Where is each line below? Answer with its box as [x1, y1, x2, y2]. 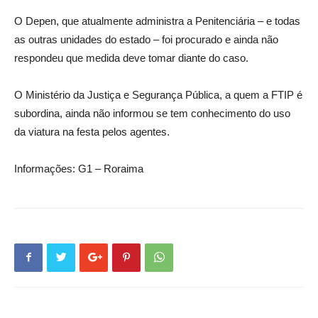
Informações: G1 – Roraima [14, 162, 143, 175]
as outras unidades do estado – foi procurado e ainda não [14, 33, 278, 45]
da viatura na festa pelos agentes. [14, 125, 170, 138]
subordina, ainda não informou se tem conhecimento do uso [14, 106, 290, 119]
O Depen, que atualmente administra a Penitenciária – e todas [14, 14, 300, 27]
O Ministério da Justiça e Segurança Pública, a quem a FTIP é [14, 88, 302, 101]
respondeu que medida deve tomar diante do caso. [14, 51, 248, 64]
